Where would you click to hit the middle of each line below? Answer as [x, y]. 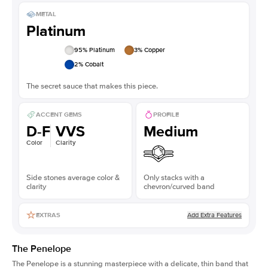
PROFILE [166, 115]
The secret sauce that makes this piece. [92, 86]
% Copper [151, 50]
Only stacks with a [174, 177]
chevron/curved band [179, 186]
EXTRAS [48, 215]
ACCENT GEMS [59, 115]
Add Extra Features [214, 215]
